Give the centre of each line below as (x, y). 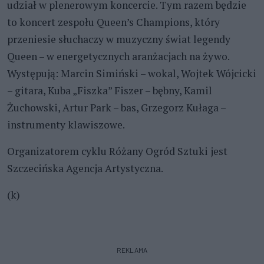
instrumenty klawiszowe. (66, 125)
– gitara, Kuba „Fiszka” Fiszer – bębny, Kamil (110, 91)
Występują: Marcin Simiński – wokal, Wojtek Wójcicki (132, 74)
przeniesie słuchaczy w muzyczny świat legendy (119, 39)
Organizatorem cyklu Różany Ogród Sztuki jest (117, 151)
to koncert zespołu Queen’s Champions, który (113, 22)
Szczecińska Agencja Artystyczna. (85, 169)
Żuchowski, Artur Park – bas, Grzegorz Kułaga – (116, 108)
